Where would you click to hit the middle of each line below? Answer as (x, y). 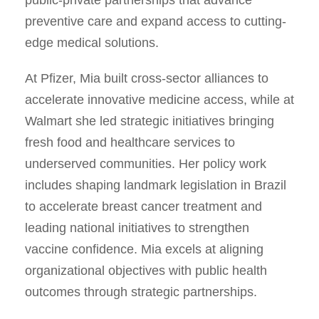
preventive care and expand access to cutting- (156, 21)
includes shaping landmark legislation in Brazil (156, 185)
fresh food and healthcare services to (130, 142)
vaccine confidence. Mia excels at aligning (144, 249)
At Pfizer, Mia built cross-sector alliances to (147, 78)
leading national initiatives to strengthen (137, 228)
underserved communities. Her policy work (146, 163)
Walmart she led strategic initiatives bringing (150, 121)
